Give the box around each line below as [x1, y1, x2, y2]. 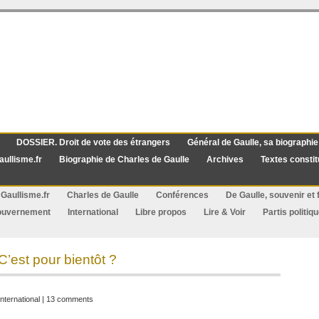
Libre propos [135, 207, 187, 217]
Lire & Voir [204, 207, 246, 217]
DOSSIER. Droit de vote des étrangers [16, 137, 170, 147]
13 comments [46, 295, 93, 303]
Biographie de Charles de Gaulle [59, 155, 189, 164]
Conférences [156, 190, 209, 200]
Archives [206, 155, 244, 164]
